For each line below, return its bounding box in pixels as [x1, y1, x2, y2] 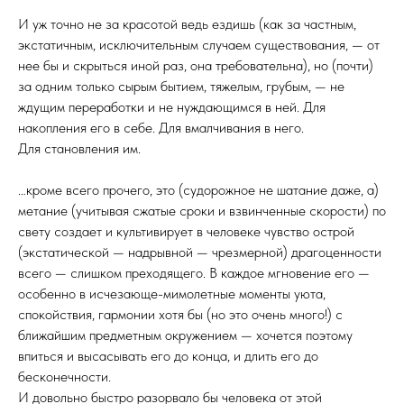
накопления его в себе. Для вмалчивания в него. [18, 119, 304, 136]
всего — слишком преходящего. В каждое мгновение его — [18, 264, 370, 281]
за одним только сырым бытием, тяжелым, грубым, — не [18, 78, 344, 95]
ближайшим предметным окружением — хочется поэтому [18, 326, 353, 344]
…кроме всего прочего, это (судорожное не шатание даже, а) [18, 181, 379, 198]
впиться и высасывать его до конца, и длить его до [18, 347, 318, 364]
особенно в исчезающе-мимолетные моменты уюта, [18, 285, 326, 302]
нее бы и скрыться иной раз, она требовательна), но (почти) [18, 57, 373, 74]
